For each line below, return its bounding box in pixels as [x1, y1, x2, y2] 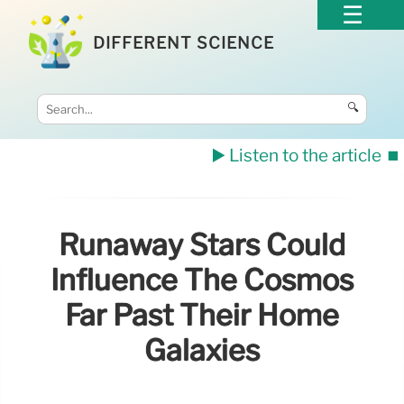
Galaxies [144, 333, 260, 369]
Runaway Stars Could [59, 227, 345, 263]
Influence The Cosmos [50, 262, 353, 298]
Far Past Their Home [65, 298, 339, 334]
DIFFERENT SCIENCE [93, 32, 275, 52]
